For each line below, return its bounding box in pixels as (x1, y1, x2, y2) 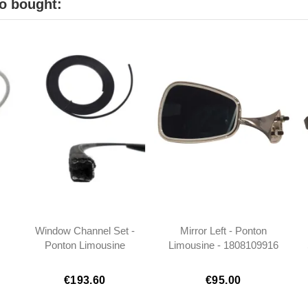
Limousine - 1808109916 (168, 239, 278, 252)
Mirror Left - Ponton (179, 225, 267, 237)
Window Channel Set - (34, 225, 135, 237)
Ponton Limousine (44, 239, 125, 252)
